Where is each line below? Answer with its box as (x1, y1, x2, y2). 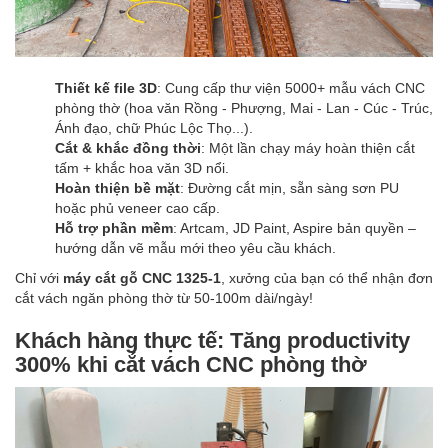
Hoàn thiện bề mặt (55, 179, 180, 196)
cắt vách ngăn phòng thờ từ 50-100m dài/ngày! (15, 289, 313, 306)
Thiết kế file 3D (55, 79, 157, 96)
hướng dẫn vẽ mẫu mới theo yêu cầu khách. (55, 239, 336, 256)
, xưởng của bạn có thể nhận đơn (221, 269, 433, 286)
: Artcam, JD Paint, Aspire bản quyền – (173, 219, 416, 236)
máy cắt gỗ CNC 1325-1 (63, 269, 221, 286)
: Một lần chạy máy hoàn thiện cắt (201, 139, 415, 156)
